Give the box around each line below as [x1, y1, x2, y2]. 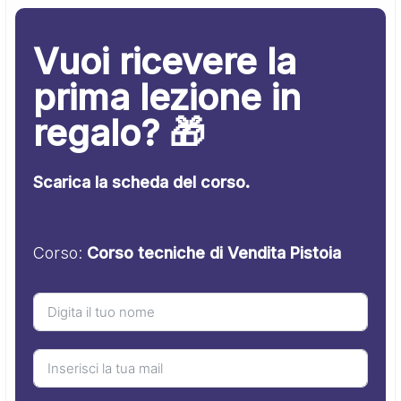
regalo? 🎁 [33, 110, 206, 155]
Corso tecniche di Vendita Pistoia [87, 243, 342, 262]
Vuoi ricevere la [33, 38, 297, 83]
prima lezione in [33, 74, 302, 119]
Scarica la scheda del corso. [33, 172, 251, 192]
